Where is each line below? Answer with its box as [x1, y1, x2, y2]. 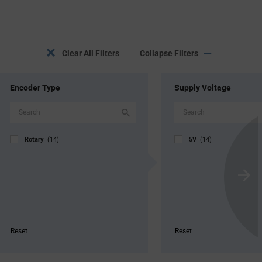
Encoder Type [10, 81, 60, 93]
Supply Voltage [174, 81, 231, 93]
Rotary [25, 134, 47, 143]
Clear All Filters [62, 48, 119, 58]
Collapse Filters [140, 48, 198, 58]
